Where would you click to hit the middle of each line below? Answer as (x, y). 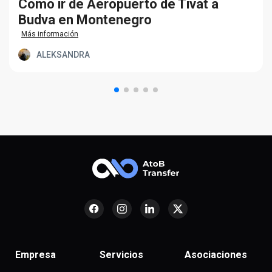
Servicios (122, 255)
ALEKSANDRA (63, 55)
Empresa (36, 255)
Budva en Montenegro (85, 20)
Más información (50, 34)
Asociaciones (216, 255)
